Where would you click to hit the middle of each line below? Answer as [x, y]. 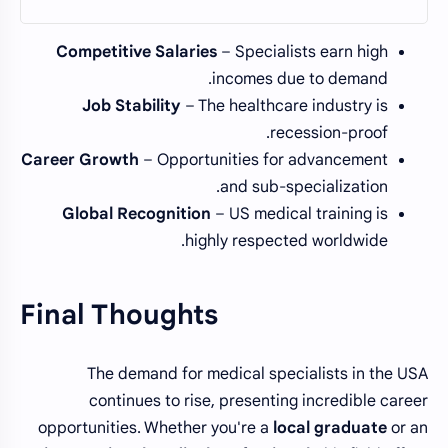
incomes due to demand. [300, 78]
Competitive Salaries [136, 51]
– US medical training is [299, 213]
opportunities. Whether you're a [155, 427]
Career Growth [80, 159]
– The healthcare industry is [284, 105]
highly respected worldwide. [286, 240]
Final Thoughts [119, 315]
